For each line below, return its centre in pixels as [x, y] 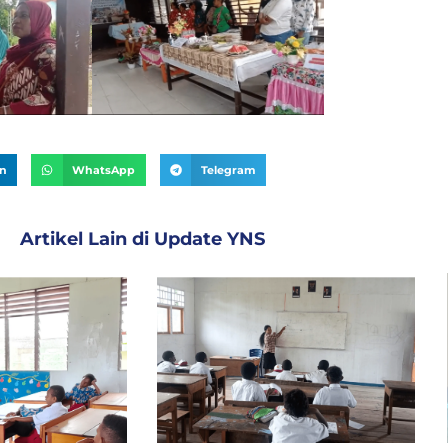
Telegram [228, 170]
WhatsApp [104, 170]
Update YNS [209, 238]
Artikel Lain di [86, 238]
